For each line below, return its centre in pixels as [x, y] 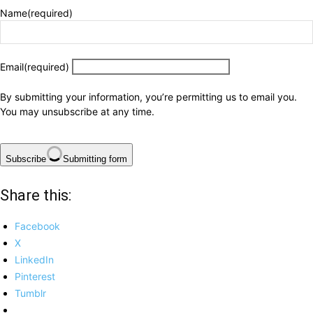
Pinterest [35, 277]
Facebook [37, 226]
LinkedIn [34, 260]
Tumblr [30, 293]
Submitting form [95, 159]
